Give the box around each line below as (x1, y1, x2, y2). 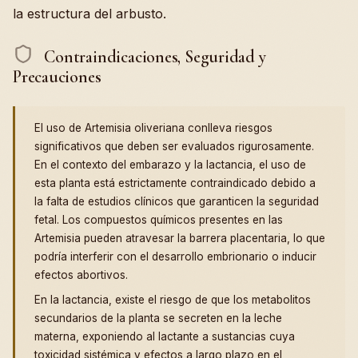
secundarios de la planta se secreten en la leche (34, 312, 282, 325)
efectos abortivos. (34, 268, 128, 282)
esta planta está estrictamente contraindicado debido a (34, 177, 316, 190)
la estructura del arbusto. (13, 5, 166, 22)
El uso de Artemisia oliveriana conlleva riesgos (34, 121, 272, 135)
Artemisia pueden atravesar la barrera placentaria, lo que (34, 232, 325, 245)
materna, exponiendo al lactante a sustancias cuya (34, 330, 295, 344)
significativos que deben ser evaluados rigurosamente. (34, 140, 314, 153)
